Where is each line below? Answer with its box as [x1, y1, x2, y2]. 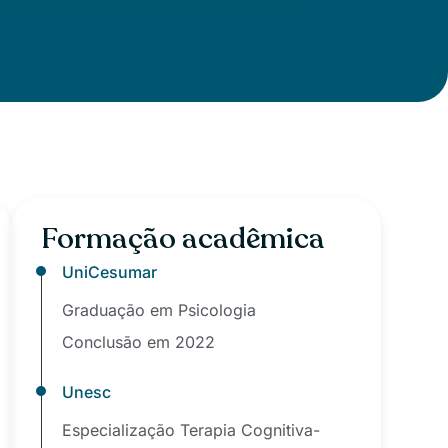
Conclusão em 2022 [62, 332, 216, 352]
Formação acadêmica [41, 219, 326, 258]
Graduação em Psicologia [62, 300, 257, 320]
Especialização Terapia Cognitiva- [62, 420, 321, 440]
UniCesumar [62, 262, 158, 282]
